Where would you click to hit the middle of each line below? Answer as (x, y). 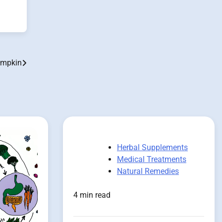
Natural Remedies (148, 171)
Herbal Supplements (152, 148)
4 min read (92, 195)
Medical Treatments (152, 160)
